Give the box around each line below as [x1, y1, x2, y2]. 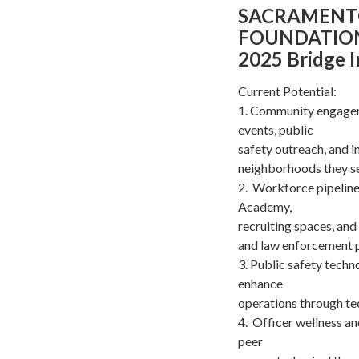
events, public [238, 121, 316, 137]
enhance [238, 275, 285, 291]
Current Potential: [238, 83, 337, 99]
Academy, [238, 198, 294, 214]
